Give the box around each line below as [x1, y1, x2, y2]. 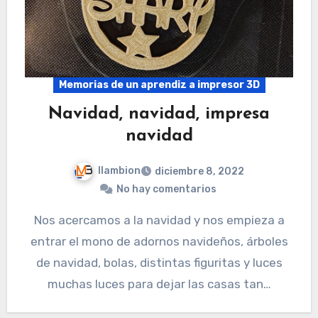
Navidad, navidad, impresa [48, 105, 270, 123]
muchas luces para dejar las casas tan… [47, 276, 271, 291]
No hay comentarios [116, 182, 216, 195]
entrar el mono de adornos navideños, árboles [30, 234, 288, 248]
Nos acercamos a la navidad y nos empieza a [33, 212, 42, 227]
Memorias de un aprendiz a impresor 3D [58, 78, 260, 91]
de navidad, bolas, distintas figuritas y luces [35, 255, 283, 270]
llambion [98, 164, 141, 177]
